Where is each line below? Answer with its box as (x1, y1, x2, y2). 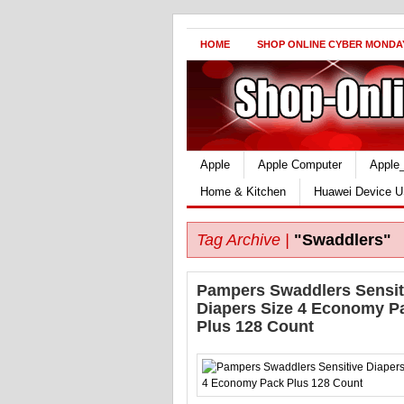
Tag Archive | (197, 231, 289, 249)
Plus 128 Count (197, 317, 314, 335)
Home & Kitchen (200, 185, 286, 198)
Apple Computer (258, 158, 342, 171)
